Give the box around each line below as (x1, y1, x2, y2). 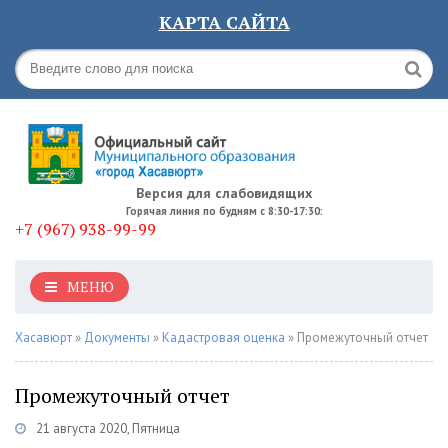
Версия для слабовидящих (136, 184, 312, 202)
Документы (84, 329, 150, 346)
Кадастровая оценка (162, 329, 285, 346)
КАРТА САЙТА (158, 10, 290, 34)
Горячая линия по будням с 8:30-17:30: (125, 204, 323, 218)
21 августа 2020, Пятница (36, 420, 180, 437)
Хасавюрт (15, 329, 72, 346)
